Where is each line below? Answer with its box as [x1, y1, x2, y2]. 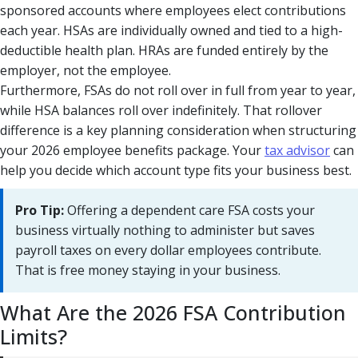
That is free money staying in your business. [15, 261, 280, 279]
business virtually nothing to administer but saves [15, 221, 315, 239]
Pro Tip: [15, 201, 64, 219]
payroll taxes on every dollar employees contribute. [15, 241, 321, 259]
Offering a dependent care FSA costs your [64, 201, 315, 219]
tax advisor [265, 141, 330, 159]
